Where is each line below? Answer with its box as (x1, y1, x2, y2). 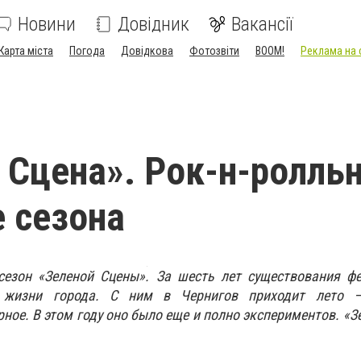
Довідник (118, 13, 189, 35)
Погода (69, 44, 105, 57)
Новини (18, 13, 76, 35)
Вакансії (231, 13, 293, 35)
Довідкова (121, 44, 173, 57)
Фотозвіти (189, 44, 239, 57)
